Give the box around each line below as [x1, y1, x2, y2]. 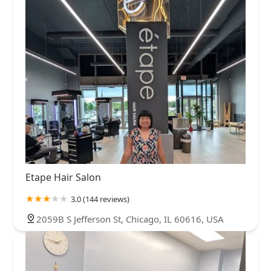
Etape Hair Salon [25, 170, 101, 184]
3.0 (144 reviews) [71, 193, 129, 204]
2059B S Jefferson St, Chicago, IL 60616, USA [36, 212, 224, 225]
